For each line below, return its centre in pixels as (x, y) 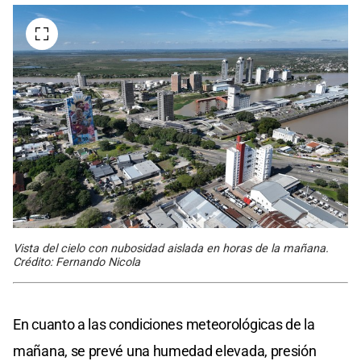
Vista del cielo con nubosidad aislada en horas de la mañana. (171, 248)
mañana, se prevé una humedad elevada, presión (165, 351)
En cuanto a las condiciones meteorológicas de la (164, 324)
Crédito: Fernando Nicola (77, 262)
